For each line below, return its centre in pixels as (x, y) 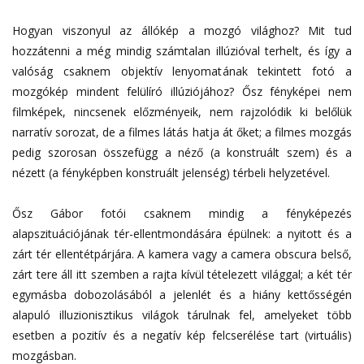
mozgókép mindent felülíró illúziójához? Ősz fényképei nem (182, 91)
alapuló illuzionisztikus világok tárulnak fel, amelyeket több (182, 314)
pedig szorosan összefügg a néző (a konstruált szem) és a (182, 152)
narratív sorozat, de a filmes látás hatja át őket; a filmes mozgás (182, 132)
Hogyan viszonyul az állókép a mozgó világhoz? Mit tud (182, 30)
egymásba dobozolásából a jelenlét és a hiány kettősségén (182, 294)
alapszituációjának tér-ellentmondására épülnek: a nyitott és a (182, 233)
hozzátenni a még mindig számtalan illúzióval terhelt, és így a (182, 50)
